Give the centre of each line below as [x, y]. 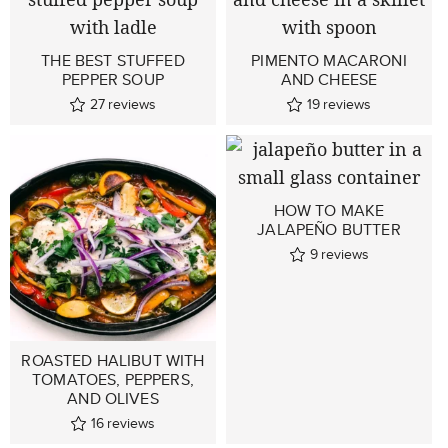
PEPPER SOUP [113, 79]
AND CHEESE [329, 79]
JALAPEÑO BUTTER [329, 229]
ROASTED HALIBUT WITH [113, 360]
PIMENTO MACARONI [329, 60]
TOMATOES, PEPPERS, [113, 379]
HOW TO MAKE [329, 210]
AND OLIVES [113, 398]
